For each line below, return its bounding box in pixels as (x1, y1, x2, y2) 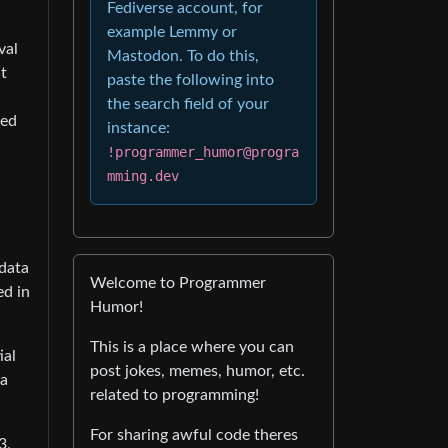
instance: (107, 120, 170, 136)
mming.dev (107, 168, 179, 184)
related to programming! (90, 387, 259, 403)
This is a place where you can (90, 339, 294, 355)
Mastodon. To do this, (107, 48, 259, 64)
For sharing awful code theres (90, 427, 298, 443)
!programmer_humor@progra (107, 144, 299, 160)
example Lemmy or (107, 24, 237, 40)
